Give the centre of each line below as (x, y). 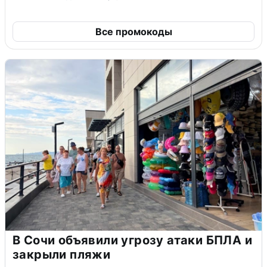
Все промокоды (133, 32)
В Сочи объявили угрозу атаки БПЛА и (132, 240)
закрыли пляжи (62, 255)
